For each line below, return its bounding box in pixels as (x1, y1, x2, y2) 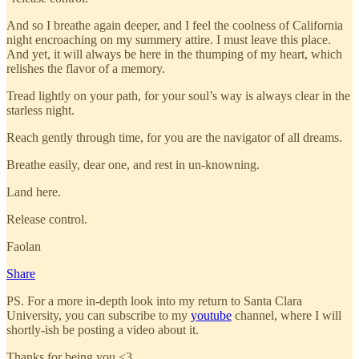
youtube (191, 308, 232, 322)
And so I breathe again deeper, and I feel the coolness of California (6, 18, 343, 32)
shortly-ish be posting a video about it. (6, 322, 199, 337)
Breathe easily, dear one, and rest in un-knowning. (6, 157, 260, 171)
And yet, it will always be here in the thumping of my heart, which (6, 46, 342, 61)
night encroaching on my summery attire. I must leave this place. (6, 32, 331, 46)
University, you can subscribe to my (6, 308, 191, 322)
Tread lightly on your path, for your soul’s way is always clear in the (6, 88, 350, 103)
